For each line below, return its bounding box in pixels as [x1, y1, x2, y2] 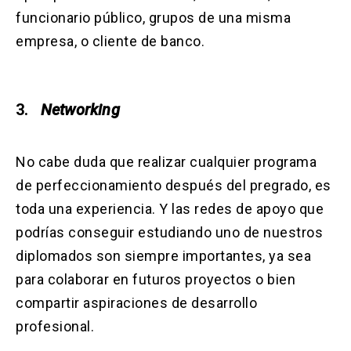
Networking [40, 100, 120, 120]
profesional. [16, 318, 94, 335]
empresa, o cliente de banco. [16, 33, 204, 50]
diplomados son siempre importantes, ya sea [16, 248, 311, 265]
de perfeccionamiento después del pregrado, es [16, 177, 331, 194]
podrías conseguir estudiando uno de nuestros [16, 224, 323, 241]
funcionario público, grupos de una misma [16, 9, 291, 27]
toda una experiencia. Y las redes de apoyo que [16, 201, 324, 218]
